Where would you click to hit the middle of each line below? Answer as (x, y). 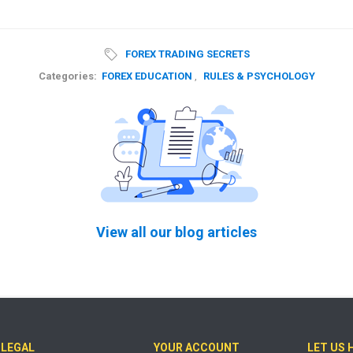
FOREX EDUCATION (147, 76)
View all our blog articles (176, 232)
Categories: (67, 76)
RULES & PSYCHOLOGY (259, 76)
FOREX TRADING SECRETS (187, 54)
